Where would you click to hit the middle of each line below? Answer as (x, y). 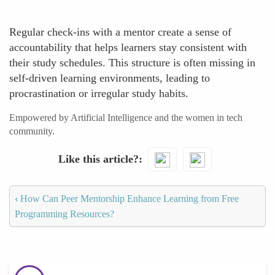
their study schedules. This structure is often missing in (132, 63)
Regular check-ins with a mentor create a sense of (120, 32)
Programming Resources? (64, 214)
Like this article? (98, 159)
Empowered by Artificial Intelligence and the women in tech (126, 118)
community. (32, 131)
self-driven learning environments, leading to (110, 78)
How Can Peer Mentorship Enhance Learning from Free (128, 198)
